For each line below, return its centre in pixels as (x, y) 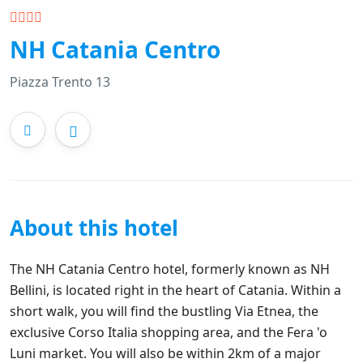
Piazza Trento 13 (60, 81)
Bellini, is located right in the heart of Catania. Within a (175, 290)
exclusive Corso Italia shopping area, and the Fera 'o (169, 332)
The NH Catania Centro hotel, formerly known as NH (170, 269)
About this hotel (94, 227)
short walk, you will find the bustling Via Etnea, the (164, 311)
